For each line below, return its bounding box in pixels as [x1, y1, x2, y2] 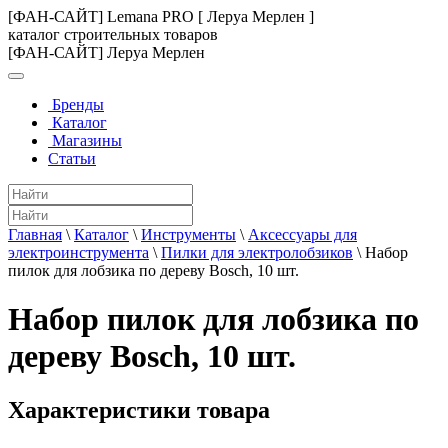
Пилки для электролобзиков [161, 244, 353, 261]
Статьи [48, 150, 96, 167]
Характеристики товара [8, 396, 270, 423]
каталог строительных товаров [8, 26, 218, 43]
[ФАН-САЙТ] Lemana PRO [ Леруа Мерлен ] [8, 8, 314, 25]
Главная [8, 226, 62, 243]
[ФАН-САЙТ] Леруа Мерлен [8, 44, 205, 61]
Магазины [48, 132, 122, 149]
